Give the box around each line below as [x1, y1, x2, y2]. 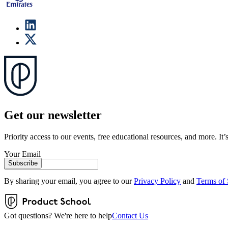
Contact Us [112, 211, 148, 220]
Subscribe [8, 159, 38, 167]
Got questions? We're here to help [4, 211, 112, 220]
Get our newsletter [4, 108, 102, 122]
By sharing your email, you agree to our [4, 176, 132, 185]
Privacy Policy [134, 176, 181, 185]
